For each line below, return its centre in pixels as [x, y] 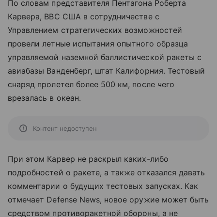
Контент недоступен [65, 129]
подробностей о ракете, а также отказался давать [107, 173]
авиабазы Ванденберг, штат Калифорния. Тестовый [107, 71]
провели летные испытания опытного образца [98, 44]
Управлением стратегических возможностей [95, 30]
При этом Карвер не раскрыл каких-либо [88, 159]
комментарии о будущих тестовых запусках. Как [103, 186]
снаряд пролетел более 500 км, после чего [91, 85]
